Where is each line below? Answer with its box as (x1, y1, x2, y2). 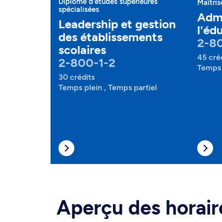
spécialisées (58, 5, 99, 14)
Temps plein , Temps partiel (58, 83, 157, 92)
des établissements (58, 30, 163, 44)
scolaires (58, 43, 106, 57)
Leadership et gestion (58, 17, 176, 31)
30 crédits (58, 72, 95, 82)
